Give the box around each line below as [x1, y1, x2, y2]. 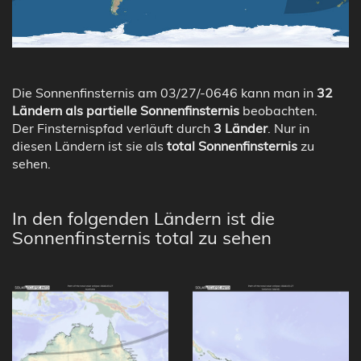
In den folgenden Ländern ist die [12, 206, 275, 230]
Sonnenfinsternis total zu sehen [12, 226, 272, 249]
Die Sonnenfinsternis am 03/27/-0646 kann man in [12, 84, 317, 101]
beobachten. [239, 102, 317, 118]
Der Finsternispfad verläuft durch [12, 119, 214, 136]
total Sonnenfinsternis [167, 137, 297, 154]
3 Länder [214, 119, 268, 136]
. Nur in [268, 119, 309, 136]
